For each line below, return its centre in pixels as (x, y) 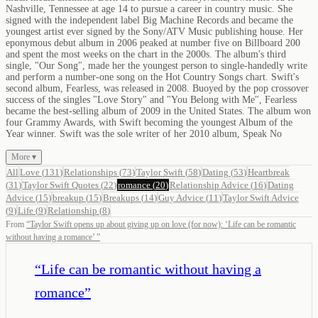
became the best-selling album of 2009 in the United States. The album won (158, 111)
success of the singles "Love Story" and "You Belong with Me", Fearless (151, 99)
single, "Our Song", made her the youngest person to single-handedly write (157, 65)
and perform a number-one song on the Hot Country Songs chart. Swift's (152, 77)
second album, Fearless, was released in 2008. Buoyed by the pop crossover (157, 88)
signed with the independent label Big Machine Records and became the (149, 20)
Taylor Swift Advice (261, 197)
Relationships (91, 172)
